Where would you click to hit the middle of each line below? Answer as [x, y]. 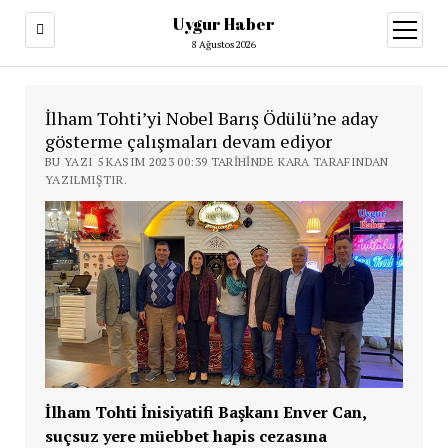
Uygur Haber [224, 24]
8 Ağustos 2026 [224, 44]
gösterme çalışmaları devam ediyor [188, 141]
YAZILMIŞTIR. [86, 179]
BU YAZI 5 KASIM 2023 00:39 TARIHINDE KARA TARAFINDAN [216, 161]
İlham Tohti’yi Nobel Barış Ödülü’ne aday [211, 118]
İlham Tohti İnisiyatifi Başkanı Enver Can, [205, 411]
